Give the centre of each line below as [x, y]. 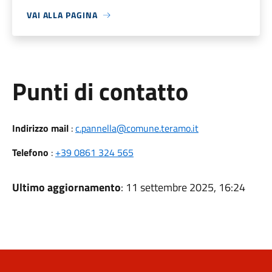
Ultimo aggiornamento [66, 187]
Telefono [30, 152]
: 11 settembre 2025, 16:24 [183, 187]
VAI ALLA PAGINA [62, 15]
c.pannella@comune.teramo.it [137, 128]
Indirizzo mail [40, 128]
